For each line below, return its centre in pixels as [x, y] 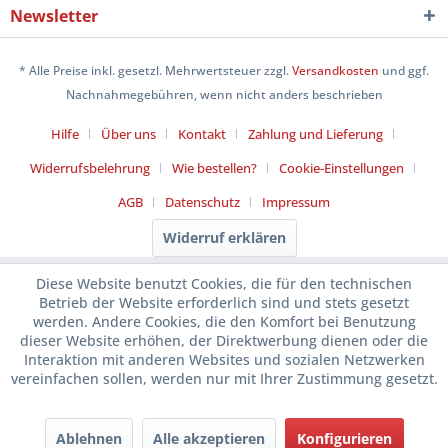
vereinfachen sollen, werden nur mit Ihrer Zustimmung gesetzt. [224, 378]
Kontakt [201, 134]
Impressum [296, 202]
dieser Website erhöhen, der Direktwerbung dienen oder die [224, 340]
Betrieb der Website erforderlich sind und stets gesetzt [224, 302]
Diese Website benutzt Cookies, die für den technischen [224, 283]
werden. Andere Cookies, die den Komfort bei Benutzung [224, 321]
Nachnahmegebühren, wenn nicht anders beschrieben [224, 95]
